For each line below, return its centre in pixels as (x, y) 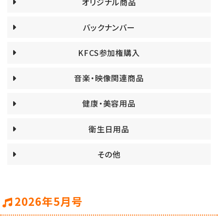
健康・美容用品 (109, 103)
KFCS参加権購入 (109, 52)
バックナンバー (109, 27)
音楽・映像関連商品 (109, 78)
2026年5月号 (49, 201)
